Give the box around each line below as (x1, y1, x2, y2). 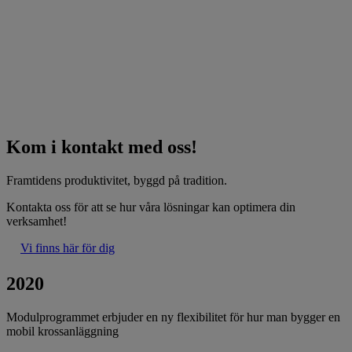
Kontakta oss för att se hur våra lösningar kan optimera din (6, 200, 295, 214)
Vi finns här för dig (20, 240, 115, 255)
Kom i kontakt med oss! (6, 136, 197, 157)
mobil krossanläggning (6, 324, 119, 339)
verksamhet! (6, 214, 67, 228)
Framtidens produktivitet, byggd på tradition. (6, 173, 227, 187)
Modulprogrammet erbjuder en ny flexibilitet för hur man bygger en (6, 310, 340, 324)
